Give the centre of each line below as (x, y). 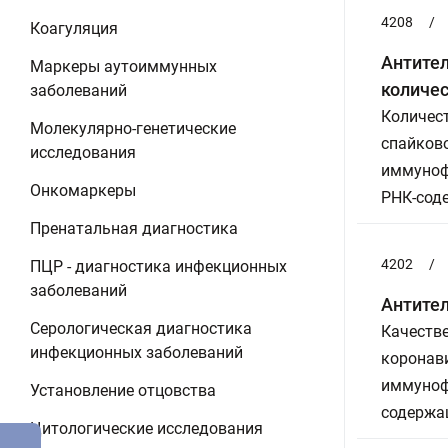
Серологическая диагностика (141, 328)
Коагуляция (74, 28)
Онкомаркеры (83, 190)
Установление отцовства (123, 390)
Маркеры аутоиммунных (123, 66)
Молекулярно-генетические (133, 128)
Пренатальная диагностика (134, 228)
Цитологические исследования (146, 428)
